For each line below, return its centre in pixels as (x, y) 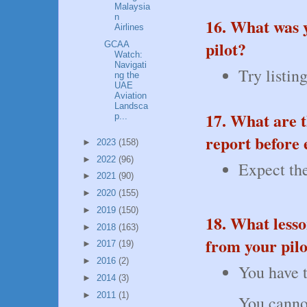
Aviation (131, 96)
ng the (127, 75)
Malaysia (133, 7)
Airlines (130, 27)
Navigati (131, 65)
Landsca (132, 106)
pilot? (226, 49)
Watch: (129, 55)
